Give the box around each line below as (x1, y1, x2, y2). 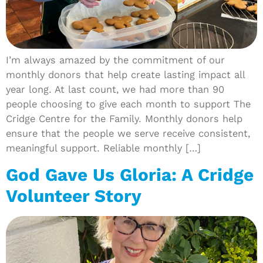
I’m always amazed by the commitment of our (6, 54, 225, 66)
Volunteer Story (6, 185, 141, 207)
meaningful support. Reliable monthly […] (6, 142, 201, 154)
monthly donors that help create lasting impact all (6, 69, 245, 81)
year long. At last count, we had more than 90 (6, 83, 224, 96)
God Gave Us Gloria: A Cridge (6, 164, 254, 186)
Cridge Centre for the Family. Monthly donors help (6, 113, 242, 125)
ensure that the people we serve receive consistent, (6, 127, 250, 140)
